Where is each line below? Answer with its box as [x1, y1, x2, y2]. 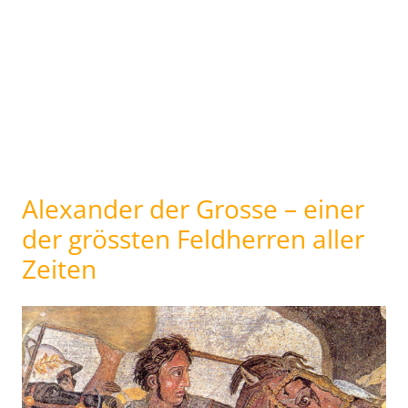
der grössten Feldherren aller [22, 221, 364, 256]
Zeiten [22, 251, 97, 286]
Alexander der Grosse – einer [22, 191, 364, 226]
